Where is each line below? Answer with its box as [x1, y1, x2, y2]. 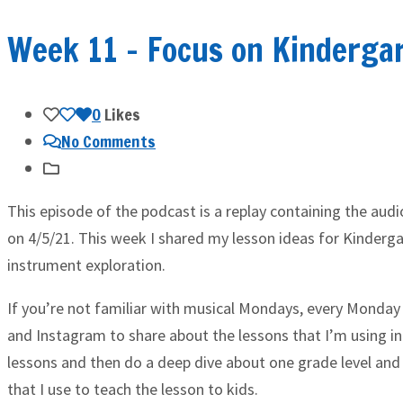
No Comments [61, 130, 156, 153]
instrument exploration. [7, 255, 166, 275]
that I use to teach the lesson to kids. [7, 379, 258, 399]
